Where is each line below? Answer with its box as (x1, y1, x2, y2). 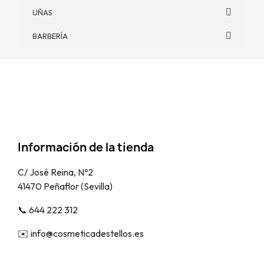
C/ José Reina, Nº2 (18, 166, 93, 178)
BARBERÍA (32, 31, 68, 41)
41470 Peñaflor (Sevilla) (18, 180, 113, 192)
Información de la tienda (18, 139, 154, 155)
